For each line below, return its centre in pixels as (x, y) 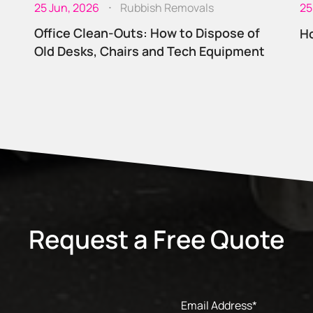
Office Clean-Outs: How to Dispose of (147, 32)
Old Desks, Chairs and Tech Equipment (150, 51)
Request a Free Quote (156, 239)
